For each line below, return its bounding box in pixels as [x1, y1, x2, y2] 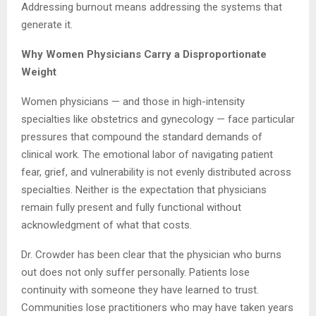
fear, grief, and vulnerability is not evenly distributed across [21, 165, 291, 178]
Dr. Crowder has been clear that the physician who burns [21, 248, 281, 261]
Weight [21, 65, 56, 78]
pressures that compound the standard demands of [21, 130, 262, 143]
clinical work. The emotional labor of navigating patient [21, 147, 273, 161]
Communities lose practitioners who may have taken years [21, 300, 293, 314]
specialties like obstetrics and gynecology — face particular [21, 112, 295, 126]
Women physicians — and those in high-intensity [21, 95, 245, 108]
